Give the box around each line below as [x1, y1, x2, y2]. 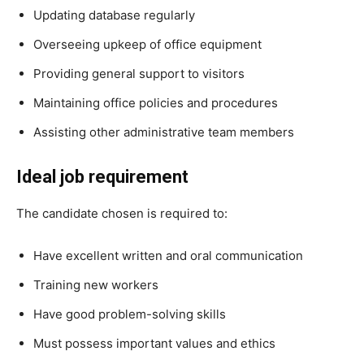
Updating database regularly [33, 6, 195, 23]
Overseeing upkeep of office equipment [33, 36, 262, 52]
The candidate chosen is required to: [16, 205, 227, 221]
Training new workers [33, 276, 158, 292]
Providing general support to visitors [33, 65, 245, 81]
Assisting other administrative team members [33, 123, 294, 140]
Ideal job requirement [16, 166, 188, 187]
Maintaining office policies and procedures [33, 94, 278, 110]
